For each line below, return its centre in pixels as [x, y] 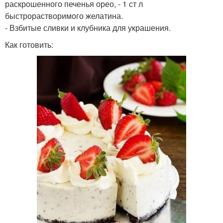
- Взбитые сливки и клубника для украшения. [88, 28]
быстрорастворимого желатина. [64, 16]
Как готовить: [29, 45]
